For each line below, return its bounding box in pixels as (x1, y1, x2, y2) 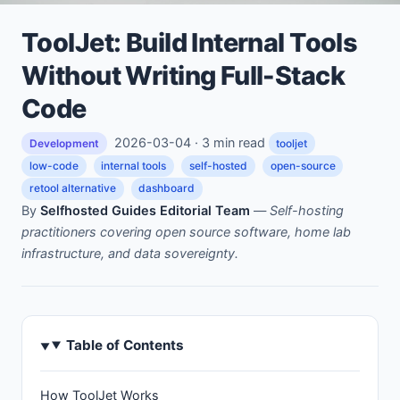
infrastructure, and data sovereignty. (21, 245, 238, 261)
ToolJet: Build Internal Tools (21, 26, 358, 58)
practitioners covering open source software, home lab (21, 223, 351, 239)
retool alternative (29, 181, 116, 196)
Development (29, 136, 99, 150)
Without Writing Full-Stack (21, 59, 346, 91)
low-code (29, 158, 79, 172)
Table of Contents (66, 336, 185, 354)
